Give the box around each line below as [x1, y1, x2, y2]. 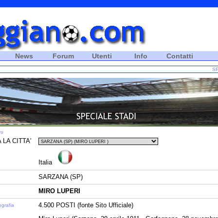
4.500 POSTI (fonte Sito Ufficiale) [38, 201, 133, 209]
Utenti [92, 52, 112, 60]
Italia [38, 159, 52, 166]
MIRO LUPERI [38, 187, 80, 195]
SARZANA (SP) [38, 173, 83, 181]
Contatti [166, 52, 193, 60]
